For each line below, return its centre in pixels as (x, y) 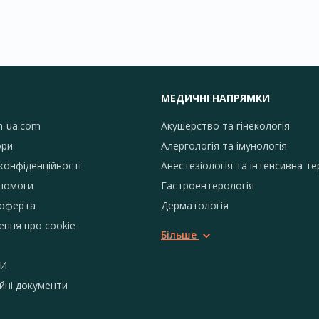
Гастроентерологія (208, 185)
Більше (179, 235)
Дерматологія (195, 205)
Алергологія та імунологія (224, 146)
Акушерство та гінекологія (225, 126)
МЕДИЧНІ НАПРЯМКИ (215, 98)
